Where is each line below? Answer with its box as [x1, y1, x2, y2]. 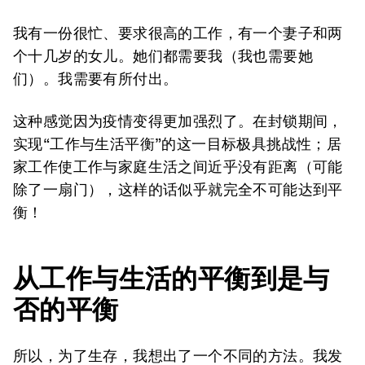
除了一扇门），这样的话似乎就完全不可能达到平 [13, 181, 343, 198]
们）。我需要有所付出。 [13, 70, 178, 87]
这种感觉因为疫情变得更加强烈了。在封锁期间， [13, 112, 343, 130]
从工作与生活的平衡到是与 [13, 262, 330, 294]
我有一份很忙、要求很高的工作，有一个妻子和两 [13, 24, 343, 42]
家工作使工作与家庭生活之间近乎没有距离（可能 [13, 158, 343, 175]
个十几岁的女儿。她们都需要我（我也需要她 [13, 47, 313, 64]
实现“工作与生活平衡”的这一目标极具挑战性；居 [13, 135, 342, 152]
